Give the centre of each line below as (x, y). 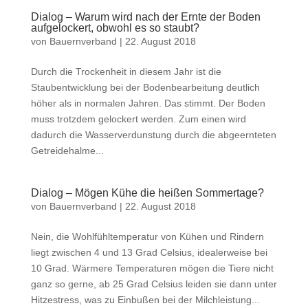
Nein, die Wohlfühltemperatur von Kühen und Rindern (147, 236)
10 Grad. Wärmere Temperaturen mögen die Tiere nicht (152, 268)
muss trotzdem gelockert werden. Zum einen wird (138, 119)
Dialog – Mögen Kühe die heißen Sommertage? (147, 193)
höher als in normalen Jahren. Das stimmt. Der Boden (148, 103)
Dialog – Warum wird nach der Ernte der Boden (145, 17)
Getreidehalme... (67, 151)
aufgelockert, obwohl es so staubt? (115, 28)
